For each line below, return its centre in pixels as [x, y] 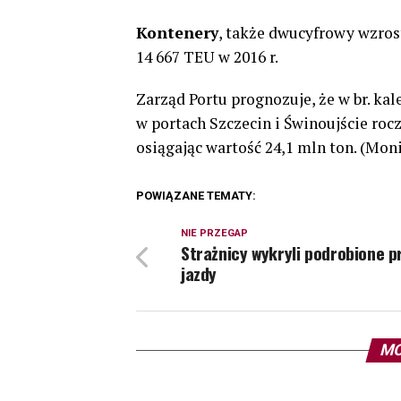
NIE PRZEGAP [214, 233]
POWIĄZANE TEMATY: [196, 196]
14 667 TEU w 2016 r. [207, 57]
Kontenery [177, 33]
